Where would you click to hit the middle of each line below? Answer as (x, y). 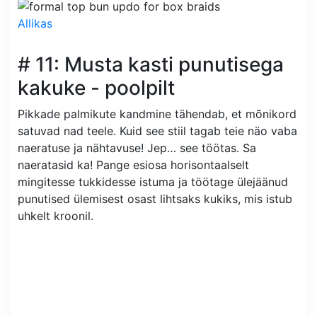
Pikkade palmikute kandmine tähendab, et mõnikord (157, 114)
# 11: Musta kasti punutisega (151, 64)
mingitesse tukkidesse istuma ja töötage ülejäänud (153, 182)
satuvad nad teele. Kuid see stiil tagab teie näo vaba (157, 131)
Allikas (35, 23)
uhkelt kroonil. (56, 216)
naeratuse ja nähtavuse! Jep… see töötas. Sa (137, 148)
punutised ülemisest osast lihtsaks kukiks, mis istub (155, 199)
